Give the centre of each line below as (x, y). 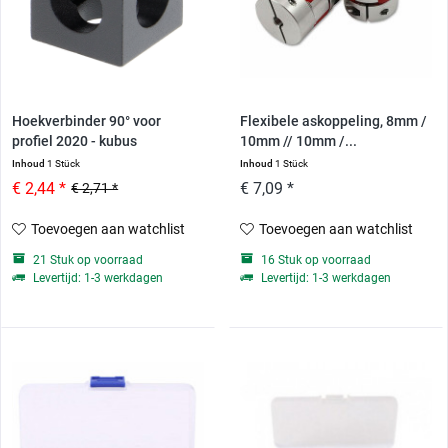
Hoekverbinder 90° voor (87, 122)
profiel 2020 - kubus (75, 142)
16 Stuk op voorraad (314, 260)
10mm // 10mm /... (298, 142)
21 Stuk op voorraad (87, 260)
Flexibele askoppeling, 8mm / (333, 122)
